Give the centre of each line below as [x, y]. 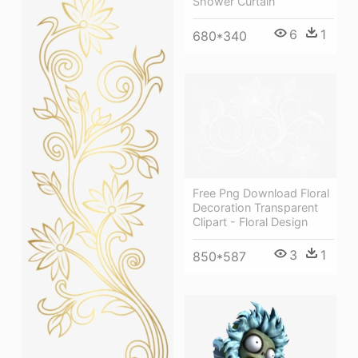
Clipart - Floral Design [250, 221]
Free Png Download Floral [261, 193]
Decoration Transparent [255, 207]
